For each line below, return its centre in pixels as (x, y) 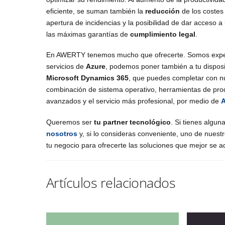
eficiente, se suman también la (96, 11)
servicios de (66, 67)
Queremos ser (70, 122)
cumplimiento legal (163, 34)
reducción (162, 11)
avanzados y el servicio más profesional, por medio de (134, 101)
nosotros (62, 133)
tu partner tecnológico (132, 122)
